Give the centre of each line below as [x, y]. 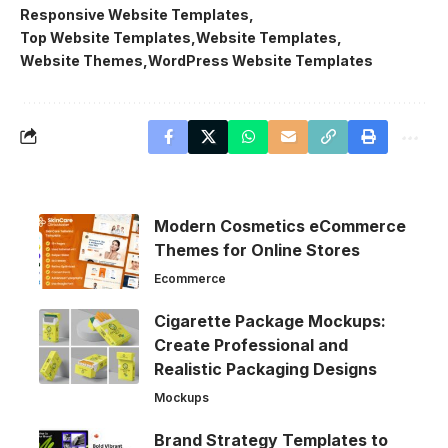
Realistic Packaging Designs [265, 368]
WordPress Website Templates [260, 60]
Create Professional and [251, 344]
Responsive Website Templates [134, 14]
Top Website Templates [105, 37]
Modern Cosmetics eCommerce [280, 225]
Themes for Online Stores [257, 249]
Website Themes [81, 60]
